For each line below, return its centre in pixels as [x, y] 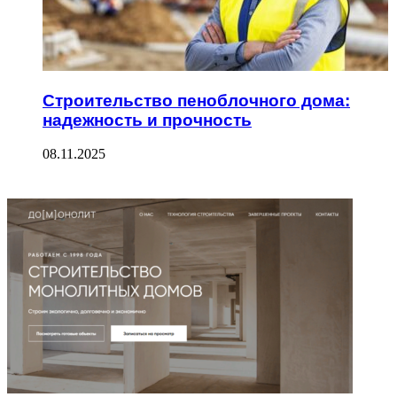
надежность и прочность [147, 120]
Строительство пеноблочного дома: [196, 100]
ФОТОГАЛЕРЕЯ [59, 188]
